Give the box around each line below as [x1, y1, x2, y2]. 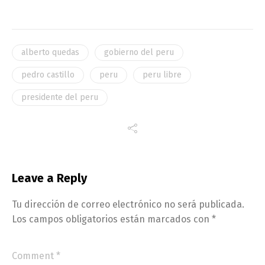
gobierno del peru [104, 47, 174, 57]
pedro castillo [21, 69, 75, 80]
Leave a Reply [12, 170, 87, 185]
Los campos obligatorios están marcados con [12, 213, 212, 225]
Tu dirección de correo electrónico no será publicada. [12, 198, 244, 210]
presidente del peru [21, 92, 98, 102]
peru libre [143, 69, 182, 80]
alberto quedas [21, 47, 79, 57]
